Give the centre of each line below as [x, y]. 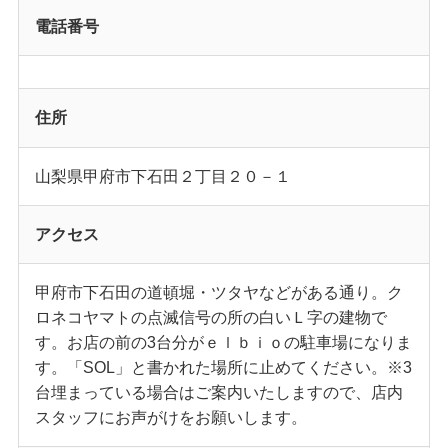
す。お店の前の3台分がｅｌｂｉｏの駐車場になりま [224, 342]
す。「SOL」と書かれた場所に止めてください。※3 [224, 367]
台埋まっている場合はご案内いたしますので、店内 [219, 392]
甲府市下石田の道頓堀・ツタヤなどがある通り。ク [219, 292]
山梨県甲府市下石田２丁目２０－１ [163, 175]
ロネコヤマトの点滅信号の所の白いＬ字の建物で [211, 317]
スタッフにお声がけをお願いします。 [171, 417]
